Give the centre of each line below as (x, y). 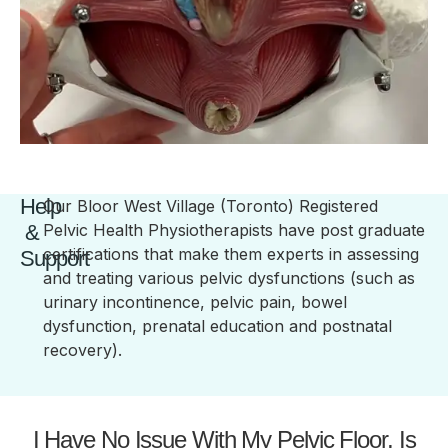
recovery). (83, 349)
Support (54, 258)
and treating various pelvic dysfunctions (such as (229, 277)
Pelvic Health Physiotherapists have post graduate (234, 229)
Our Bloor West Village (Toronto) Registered (211, 205)
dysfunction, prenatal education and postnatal (218, 325)
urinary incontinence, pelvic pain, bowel (195, 301)
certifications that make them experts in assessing (231, 253)
